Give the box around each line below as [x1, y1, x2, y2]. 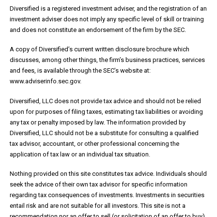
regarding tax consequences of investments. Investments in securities [10, 191, 204, 199]
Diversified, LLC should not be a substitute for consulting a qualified [10, 129, 199, 137]
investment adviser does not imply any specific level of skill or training [10, 15, 204, 23]
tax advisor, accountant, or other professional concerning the [10, 139, 179, 147]
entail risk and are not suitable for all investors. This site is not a [10, 202, 186, 210]
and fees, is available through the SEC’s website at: [10, 67, 151, 75]
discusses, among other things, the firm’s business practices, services [10, 56, 205, 64]
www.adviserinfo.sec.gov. [10, 77, 81, 85]
